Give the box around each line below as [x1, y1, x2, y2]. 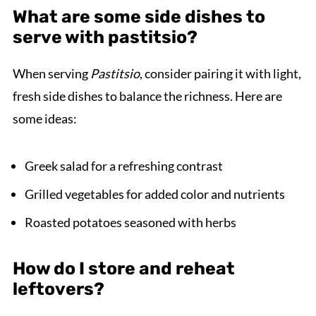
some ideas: [12, 110, 77, 126]
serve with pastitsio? [12, 26, 197, 47]
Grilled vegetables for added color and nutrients [24, 186, 285, 202]
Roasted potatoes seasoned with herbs [24, 214, 236, 230]
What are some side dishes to [12, 6, 265, 27]
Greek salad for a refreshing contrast [24, 157, 223, 174]
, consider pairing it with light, [139, 65, 301, 81]
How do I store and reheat [12, 257, 235, 279]
